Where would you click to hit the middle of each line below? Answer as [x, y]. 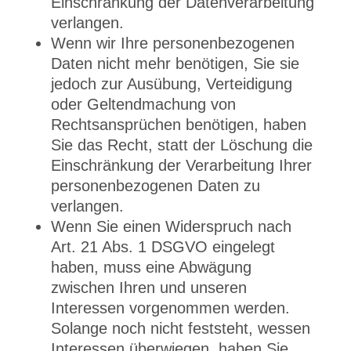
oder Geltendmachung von [143, 104]
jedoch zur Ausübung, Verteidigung [171, 84]
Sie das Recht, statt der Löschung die [181, 145]
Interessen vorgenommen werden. [170, 308]
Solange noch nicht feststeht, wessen [180, 328]
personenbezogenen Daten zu [155, 186]
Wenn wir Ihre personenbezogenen [172, 43]
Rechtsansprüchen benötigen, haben [178, 125]
